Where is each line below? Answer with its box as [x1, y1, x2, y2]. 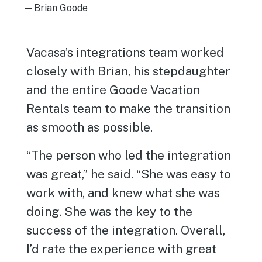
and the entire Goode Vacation [26, 82, 201, 98]
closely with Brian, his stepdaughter [26, 64, 231, 79]
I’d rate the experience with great [26, 242, 217, 257]
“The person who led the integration [26, 148, 232, 163]
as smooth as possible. [26, 120, 153, 135]
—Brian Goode [23, 2, 88, 14]
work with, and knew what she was [26, 185, 220, 201]
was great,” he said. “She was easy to [26, 167, 232, 182]
